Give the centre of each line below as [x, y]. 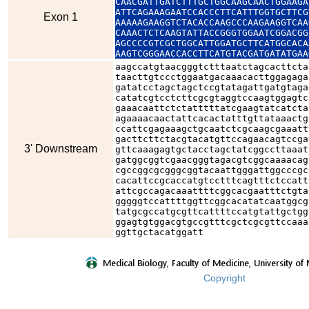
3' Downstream [61, 149]
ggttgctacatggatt [159, 232]
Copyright [224, 278]
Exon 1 [61, 17]
